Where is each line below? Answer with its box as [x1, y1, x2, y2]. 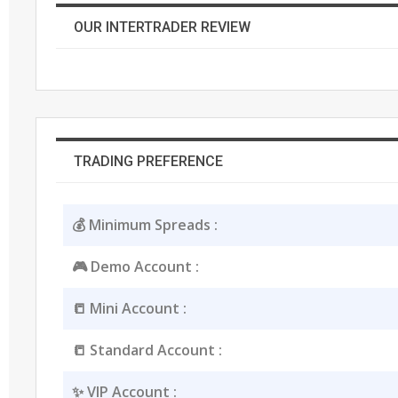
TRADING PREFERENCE [74, 152, 224, 170]
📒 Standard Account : [71, 339, 222, 360]
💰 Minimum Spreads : [71, 214, 218, 235]
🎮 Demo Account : [71, 256, 199, 276]
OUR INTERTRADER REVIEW [74, 18, 251, 36]
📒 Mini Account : [71, 298, 187, 318]
